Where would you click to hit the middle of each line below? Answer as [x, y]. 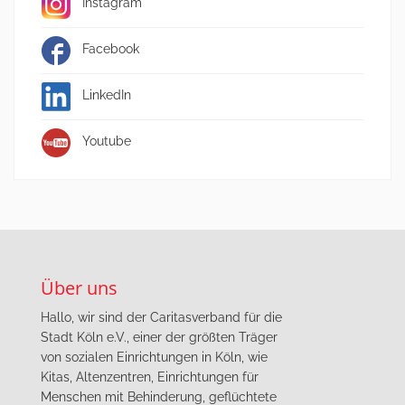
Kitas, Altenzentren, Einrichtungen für [149, 377]
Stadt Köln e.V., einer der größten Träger [159, 337]
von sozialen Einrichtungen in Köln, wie [154, 357]
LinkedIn [107, 94]
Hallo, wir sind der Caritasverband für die [161, 317]
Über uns [79, 288]
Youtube [107, 141]
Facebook [111, 48]
